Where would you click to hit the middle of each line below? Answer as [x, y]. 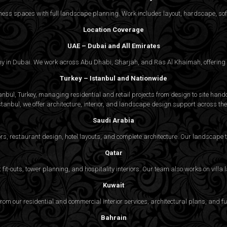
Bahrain [113, 217]
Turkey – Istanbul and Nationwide [113, 78]
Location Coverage [113, 29]
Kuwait [113, 185]
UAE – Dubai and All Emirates [113, 46]
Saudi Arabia [113, 120]
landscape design [145, 104]
